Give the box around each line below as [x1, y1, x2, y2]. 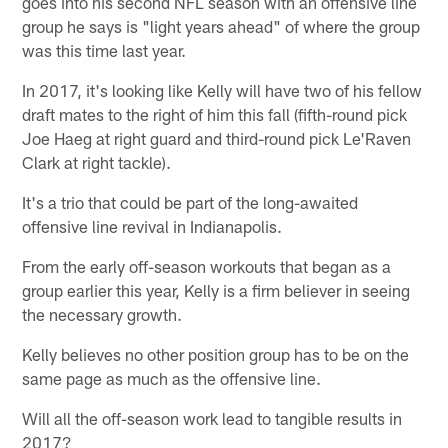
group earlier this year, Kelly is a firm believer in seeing [22, 280, 411, 301]
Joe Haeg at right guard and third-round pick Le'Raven [22, 128, 412, 149]
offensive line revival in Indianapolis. [22, 216, 283, 237]
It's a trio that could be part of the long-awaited [22, 192, 359, 213]
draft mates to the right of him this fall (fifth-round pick [22, 104, 408, 125]
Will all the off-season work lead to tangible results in [22, 408, 403, 429]
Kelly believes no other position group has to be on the [22, 344, 410, 365]
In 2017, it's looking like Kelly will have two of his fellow [22, 80, 423, 101]
